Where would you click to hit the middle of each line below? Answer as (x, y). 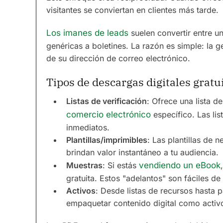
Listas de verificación (107, 101)
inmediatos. (88, 127)
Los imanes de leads (87, 33)
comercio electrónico (109, 114)
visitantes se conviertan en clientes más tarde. (132, 10)
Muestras (84, 165)
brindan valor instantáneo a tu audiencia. (142, 152)
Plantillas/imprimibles (107, 140)
